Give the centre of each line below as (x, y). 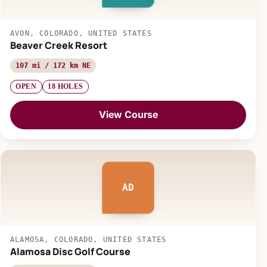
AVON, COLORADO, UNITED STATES (81, 33)
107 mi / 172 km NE (53, 65)
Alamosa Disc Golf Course (70, 251)
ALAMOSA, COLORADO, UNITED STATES (89, 239)
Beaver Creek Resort (59, 45)
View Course (128, 115)
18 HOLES (66, 87)
